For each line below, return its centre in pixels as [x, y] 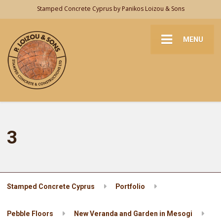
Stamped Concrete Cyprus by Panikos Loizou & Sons [110, 9]
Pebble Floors [30, 214]
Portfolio [130, 186]
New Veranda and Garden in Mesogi [133, 214]
